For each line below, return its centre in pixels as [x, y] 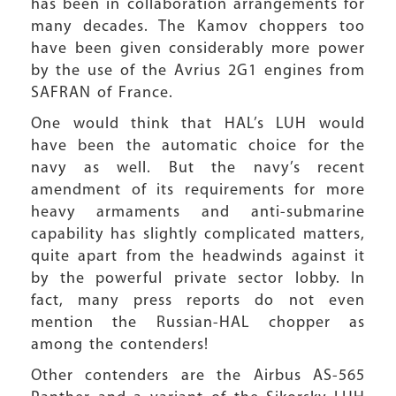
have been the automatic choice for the [198, 146]
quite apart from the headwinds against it [198, 257]
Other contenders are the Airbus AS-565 [198, 376]
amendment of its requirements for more [198, 190]
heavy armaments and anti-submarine [198, 213]
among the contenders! [120, 345]
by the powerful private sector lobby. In [198, 279]
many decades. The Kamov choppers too [198, 27]
